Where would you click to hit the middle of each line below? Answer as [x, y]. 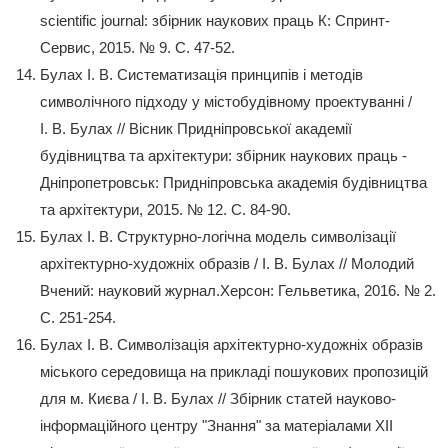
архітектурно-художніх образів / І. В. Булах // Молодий [227, 263]
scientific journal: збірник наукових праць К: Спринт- [215, 20]
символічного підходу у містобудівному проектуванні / [226, 101]
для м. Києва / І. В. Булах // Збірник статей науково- [218, 398]
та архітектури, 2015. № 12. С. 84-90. [165, 209]
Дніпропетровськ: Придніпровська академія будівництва [233, 182]
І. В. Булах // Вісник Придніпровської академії [196, 128]
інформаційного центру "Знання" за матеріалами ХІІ [216, 425]
